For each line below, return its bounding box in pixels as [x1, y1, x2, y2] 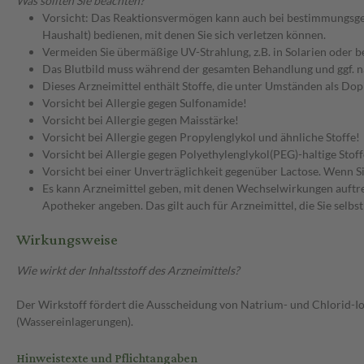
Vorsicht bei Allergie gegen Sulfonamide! [42, 96, 247, 110]
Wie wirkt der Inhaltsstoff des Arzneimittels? [16, 263, 240, 278]
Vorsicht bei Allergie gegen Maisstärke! [42, 113, 239, 128]
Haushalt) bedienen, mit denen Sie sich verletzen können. [42, 28, 326, 42]
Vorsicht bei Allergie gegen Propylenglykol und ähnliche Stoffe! [42, 130, 360, 145]
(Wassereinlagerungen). [16, 314, 133, 329]
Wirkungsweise [16, 226, 118, 255]
